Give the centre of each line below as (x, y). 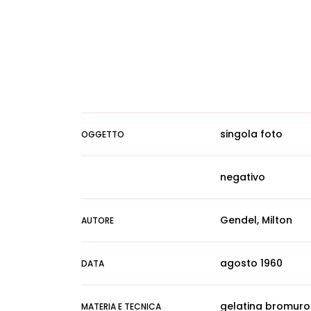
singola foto (251, 134)
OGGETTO (103, 134)
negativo (243, 177)
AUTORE (98, 220)
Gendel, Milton (256, 220)
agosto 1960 (251, 263)
